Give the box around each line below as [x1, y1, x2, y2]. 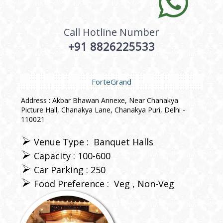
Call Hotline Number [64, 25, 159, 39]
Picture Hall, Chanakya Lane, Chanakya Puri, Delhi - [21, 105, 185, 114]
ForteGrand [92, 76, 131, 87]
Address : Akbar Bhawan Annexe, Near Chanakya [21, 95, 178, 105]
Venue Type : [34, 135, 94, 148]
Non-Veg [137, 177, 174, 190]
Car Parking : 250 [34, 163, 106, 176]
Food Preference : [34, 177, 114, 190]
